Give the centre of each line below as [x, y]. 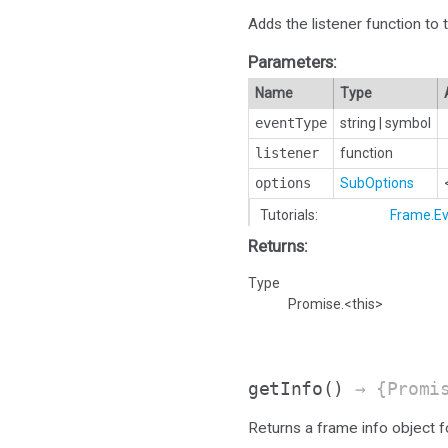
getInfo [285, 389]
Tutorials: [289, 215]
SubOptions [377, 183]
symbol [408, 123]
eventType [291, 123]
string [358, 123]
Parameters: [293, 62]
